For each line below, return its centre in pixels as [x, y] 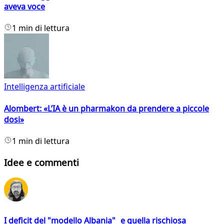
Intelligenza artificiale [44, 87]
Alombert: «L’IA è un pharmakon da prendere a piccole [106, 108]
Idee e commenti [41, 162]
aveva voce [24, 6]
